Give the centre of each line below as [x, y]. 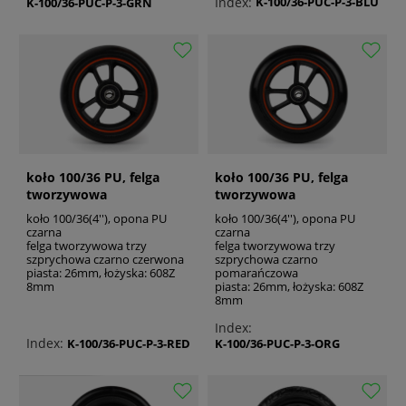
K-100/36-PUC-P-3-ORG [277, 344]
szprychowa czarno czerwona [105, 260]
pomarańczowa [256, 273]
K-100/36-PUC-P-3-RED [129, 343]
